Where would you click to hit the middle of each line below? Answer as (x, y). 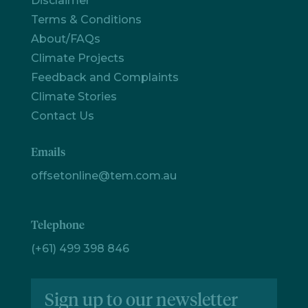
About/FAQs (65, 38)
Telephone (57, 225)
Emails (48, 152)
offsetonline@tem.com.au (103, 175)
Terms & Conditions (86, 19)
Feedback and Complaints (104, 77)
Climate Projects (77, 58)
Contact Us (62, 115)
